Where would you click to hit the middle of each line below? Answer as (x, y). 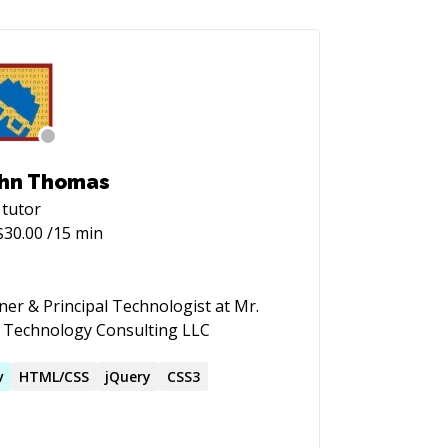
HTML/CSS (54, 376)
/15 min (73, 233)
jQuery (128, 376)
